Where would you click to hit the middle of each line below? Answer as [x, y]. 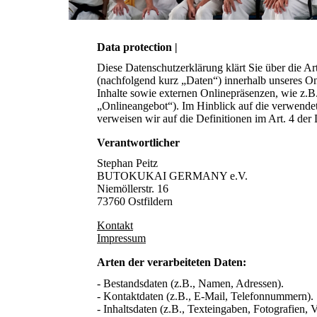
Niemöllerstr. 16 [133, 189]
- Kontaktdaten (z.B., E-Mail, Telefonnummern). [205, 296]
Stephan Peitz [127, 163]
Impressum [121, 238]
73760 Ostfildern [135, 202]
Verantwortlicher [138, 143]
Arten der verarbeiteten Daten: [172, 263]
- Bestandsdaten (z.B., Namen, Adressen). [190, 283]
